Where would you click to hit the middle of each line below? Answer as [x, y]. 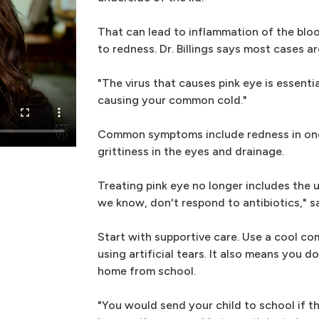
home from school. [147, 271]
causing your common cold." [173, 100]
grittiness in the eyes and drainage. [191, 151]
